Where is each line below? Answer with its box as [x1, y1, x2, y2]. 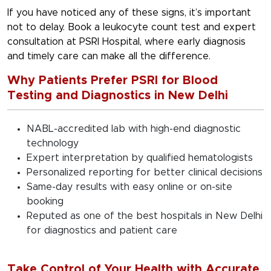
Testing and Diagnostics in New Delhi [7, 90, 228, 102]
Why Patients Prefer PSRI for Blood [7, 74, 218, 87]
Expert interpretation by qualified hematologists [27, 153, 253, 163]
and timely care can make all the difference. [7, 51, 211, 62]
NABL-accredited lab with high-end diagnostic [27, 124, 241, 134]
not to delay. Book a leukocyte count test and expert [7, 22, 256, 33]
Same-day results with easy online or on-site [27, 182, 232, 192]
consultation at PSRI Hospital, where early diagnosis [7, 37, 246, 47]
